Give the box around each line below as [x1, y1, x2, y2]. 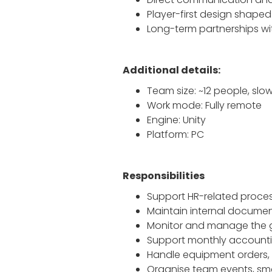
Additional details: [123, 63, 220, 77]
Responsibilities [123, 169, 205, 183]
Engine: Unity [147, 113, 206, 127]
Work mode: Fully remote [147, 98, 262, 112]
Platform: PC [147, 127, 204, 141]
